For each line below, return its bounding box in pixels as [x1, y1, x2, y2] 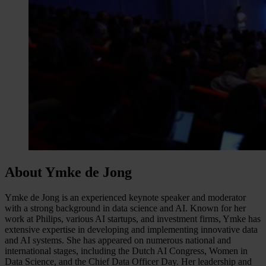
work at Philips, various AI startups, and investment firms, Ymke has [5, 213, 261, 224]
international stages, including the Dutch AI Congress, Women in [5, 245, 248, 256]
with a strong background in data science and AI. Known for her [5, 202, 246, 213]
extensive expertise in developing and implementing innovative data [5, 224, 258, 235]
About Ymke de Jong [5, 164, 132, 180]
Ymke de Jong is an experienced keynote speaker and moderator [5, 192, 246, 202]
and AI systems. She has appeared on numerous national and [5, 235, 231, 245]
